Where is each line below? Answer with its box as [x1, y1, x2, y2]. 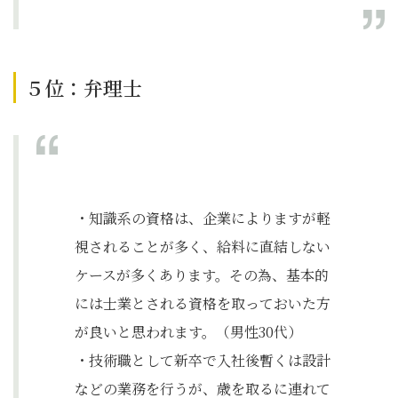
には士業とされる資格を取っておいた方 [75, 293, 330, 314]
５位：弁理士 [25, 74, 142, 101]
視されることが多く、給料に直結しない [75, 236, 330, 257]
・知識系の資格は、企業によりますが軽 [75, 208, 330, 228]
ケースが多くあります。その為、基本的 [75, 265, 329, 285]
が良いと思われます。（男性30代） [75, 322, 302, 342]
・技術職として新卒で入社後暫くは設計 [75, 350, 330, 370]
